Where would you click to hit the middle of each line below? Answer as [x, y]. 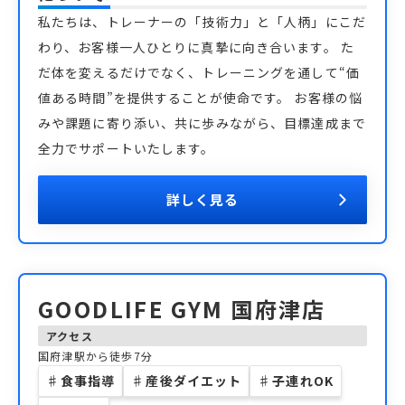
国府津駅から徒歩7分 [95, 356]
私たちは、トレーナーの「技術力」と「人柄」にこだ [202, 22]
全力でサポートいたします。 [127, 148]
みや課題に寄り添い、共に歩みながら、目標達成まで [202, 123]
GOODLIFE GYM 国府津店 [182, 309]
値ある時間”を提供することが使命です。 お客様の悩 [200, 98]
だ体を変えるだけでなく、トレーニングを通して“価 [199, 72]
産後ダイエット [194, 381]
